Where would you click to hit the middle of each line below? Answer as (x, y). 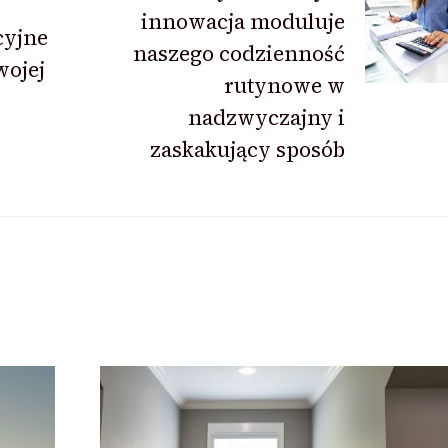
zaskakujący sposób (247, 149)
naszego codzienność (238, 53)
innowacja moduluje (242, 21)
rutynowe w (284, 85)
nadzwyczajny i (266, 117)
